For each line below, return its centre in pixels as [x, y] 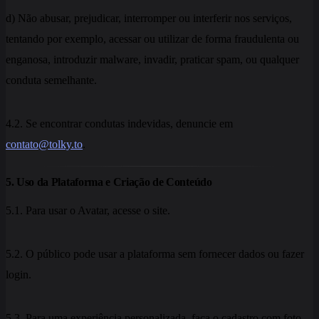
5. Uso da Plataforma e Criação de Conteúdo [109, 182]
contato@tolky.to [44, 144]
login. [19, 274]
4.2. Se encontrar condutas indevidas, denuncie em [119, 123]
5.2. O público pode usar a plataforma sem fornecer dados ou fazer [155, 253]
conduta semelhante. [51, 80]
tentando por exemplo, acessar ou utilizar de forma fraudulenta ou [152, 38]
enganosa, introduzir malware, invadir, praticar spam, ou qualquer [152, 59]
